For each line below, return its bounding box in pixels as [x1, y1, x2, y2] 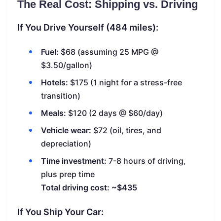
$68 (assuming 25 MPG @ [59, 46, 158, 57]
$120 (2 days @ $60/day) [66, 108, 163, 118]
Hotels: [41, 77, 68, 87]
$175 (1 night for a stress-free [68, 77, 182, 87]
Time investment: [41, 155, 107, 166]
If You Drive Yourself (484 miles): [17, 22, 158, 33]
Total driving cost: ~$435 [41, 182, 137, 192]
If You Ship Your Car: [17, 206, 104, 217]
